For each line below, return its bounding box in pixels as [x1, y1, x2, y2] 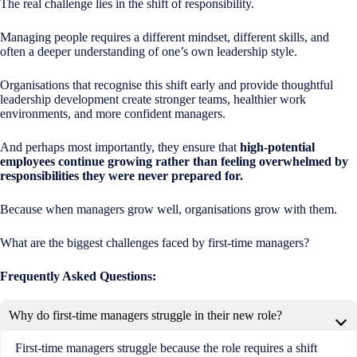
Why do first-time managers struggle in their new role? [9, 308, 282, 323]
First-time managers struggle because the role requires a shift [14, 341, 317, 355]
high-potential [240, 140, 315, 155]
